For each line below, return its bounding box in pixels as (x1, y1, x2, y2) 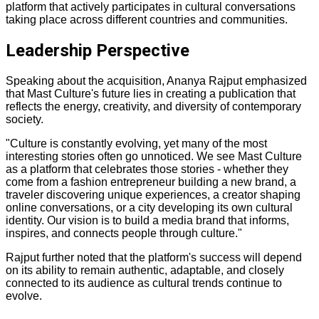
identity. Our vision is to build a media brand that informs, (6, 214, 289, 226)
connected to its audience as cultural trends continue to (6, 276, 282, 289)
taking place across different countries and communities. (6, 13, 288, 26)
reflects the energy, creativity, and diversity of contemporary (6, 100, 301, 113)
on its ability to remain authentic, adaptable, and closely (6, 263, 284, 276)
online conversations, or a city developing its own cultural (6, 201, 293, 214)
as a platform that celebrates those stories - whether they (6, 162, 288, 175)
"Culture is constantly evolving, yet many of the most (6, 137, 267, 150)
